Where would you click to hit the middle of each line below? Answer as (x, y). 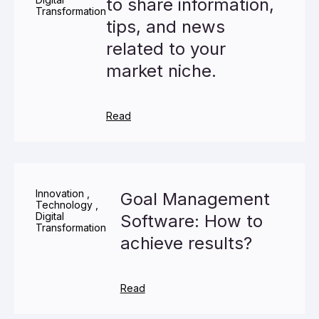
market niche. (161, 71)
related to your (166, 49)
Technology (64, 205)
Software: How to (191, 221)
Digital (50, 216)
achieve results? (186, 243)
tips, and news (166, 27)
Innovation (60, 193)
